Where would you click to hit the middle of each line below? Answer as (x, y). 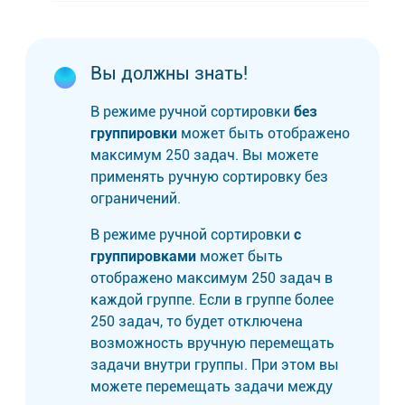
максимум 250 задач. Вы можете (204, 155)
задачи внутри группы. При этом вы (215, 364)
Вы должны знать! (169, 73)
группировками (143, 256)
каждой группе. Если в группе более (212, 299)
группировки (134, 133)
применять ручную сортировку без (209, 176)
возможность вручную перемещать (212, 343)
